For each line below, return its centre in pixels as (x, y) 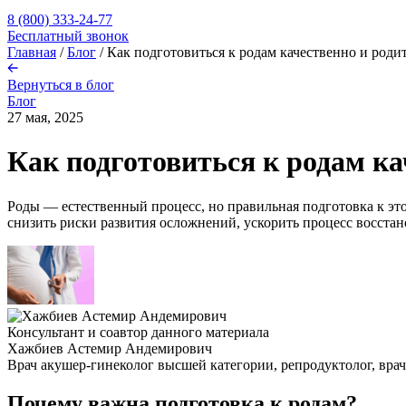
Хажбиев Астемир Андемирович (110, 348)
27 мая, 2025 (45, 117)
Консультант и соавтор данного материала (138, 332)
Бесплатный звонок (68, 36)
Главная (32, 52)
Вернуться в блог (61, 85)
